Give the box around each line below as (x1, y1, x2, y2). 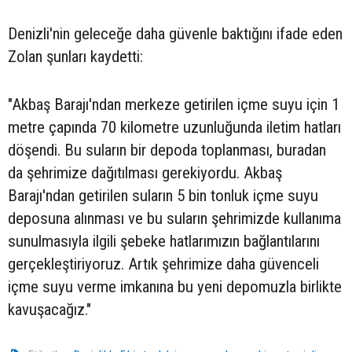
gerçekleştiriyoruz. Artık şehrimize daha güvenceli (8, 255, 319, 273)
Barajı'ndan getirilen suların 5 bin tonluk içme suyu (8, 186, 318, 205)
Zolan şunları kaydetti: (8, 47, 143, 66)
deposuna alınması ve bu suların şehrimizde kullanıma (8, 209, 341, 228)
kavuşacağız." (8, 300, 91, 319)
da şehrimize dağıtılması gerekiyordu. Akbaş (8, 163, 282, 182)
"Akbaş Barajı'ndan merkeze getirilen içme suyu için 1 (8, 95, 339, 114)
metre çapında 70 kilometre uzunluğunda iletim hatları (8, 118, 341, 137)
